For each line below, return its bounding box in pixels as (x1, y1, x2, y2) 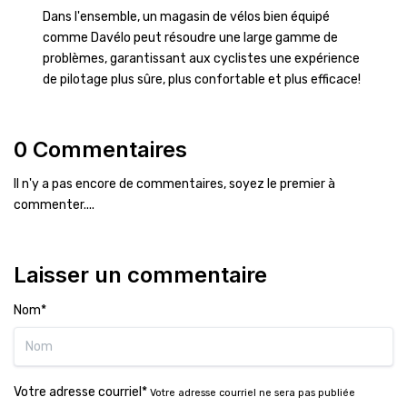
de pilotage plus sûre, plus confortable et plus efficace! (43, 72, 363, 87)
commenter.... (14, 197, 94, 213)
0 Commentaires (14, 136, 187, 163)
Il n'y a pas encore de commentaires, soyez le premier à (14, 176, 335, 192)
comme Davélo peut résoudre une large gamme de (43, 30, 338, 45)
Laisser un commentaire (14, 262, 267, 288)
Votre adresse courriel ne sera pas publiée (150, 387, 355, 399)
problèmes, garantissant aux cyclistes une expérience (43, 51, 360, 66)
